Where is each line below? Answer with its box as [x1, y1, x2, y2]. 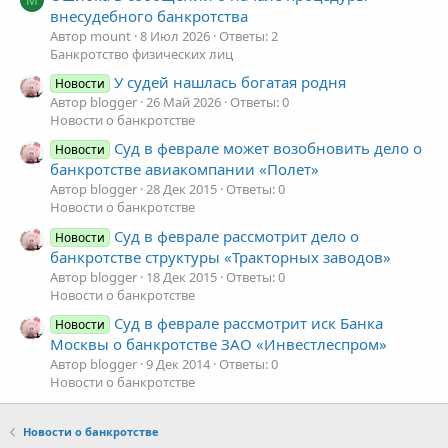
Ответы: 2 [219, 26, 278, 45]
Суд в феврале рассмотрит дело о [114, 225, 360, 246]
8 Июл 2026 [140, 26, 210, 45]
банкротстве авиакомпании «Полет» [50, 159, 319, 180]
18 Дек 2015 [146, 267, 217, 286]
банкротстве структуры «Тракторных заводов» [50, 246, 391, 267]
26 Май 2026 [146, 93, 221, 112]
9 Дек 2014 [146, 355, 210, 374]
